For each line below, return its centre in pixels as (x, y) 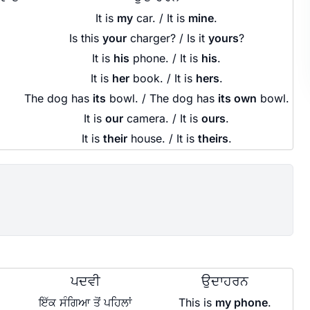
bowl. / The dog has (162, 98)
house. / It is (162, 138)
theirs (213, 138)
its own (237, 98)
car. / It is (161, 18)
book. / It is (162, 78)
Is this (85, 38)
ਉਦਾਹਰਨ (225, 281)
